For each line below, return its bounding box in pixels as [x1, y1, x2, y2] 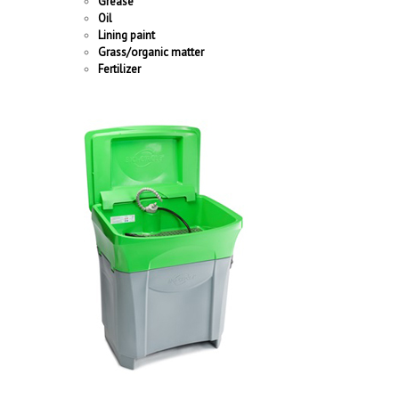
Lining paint [98, 28, 155, 43]
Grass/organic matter [98, 45, 204, 60]
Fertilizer [98, 61, 141, 77]
